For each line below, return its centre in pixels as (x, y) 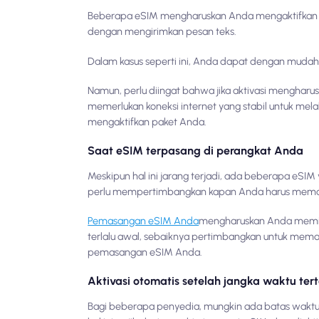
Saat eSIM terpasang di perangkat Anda (196, 151)
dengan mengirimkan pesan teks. (162, 32)
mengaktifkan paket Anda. (147, 121)
